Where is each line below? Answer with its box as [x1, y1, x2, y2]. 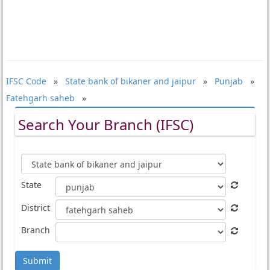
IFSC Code [5, 75, 46, 87]
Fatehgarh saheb [5, 92, 75, 104]
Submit [22, 255, 52, 267]
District [20, 201, 50, 213]
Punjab [214, 75, 243, 87]
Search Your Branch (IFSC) [17, 115, 193, 134]
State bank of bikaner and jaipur [64, 75, 196, 87]
